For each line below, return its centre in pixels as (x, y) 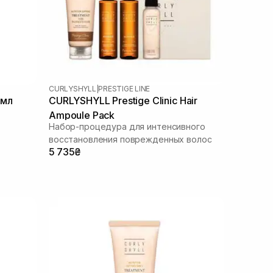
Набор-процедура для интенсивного (127, 126)
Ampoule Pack (82, 115)
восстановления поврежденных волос (130, 139)
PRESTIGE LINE (124, 88)
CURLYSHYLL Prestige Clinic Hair (123, 100)
